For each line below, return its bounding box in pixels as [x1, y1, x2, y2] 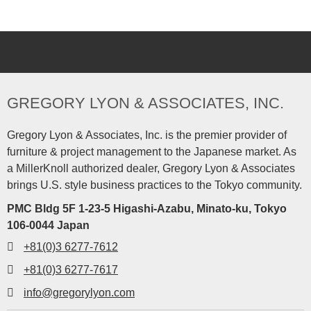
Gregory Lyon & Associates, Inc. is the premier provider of [7, 129, 287, 141]
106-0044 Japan [7, 219, 90, 231]
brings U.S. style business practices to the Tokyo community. [7, 179, 302, 191]
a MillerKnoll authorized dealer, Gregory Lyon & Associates [7, 162, 295, 174]
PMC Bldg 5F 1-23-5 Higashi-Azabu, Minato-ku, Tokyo [7, 203, 287, 215]
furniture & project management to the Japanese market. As [7, 146, 296, 158]
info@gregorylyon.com [24, 287, 135, 299]
